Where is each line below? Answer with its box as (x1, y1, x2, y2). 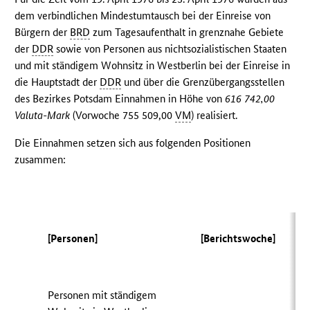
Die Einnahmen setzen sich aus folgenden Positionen (15, 136, 251, 150)
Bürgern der (15, 26, 71, 39)
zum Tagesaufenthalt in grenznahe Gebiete (90, 26, 284, 39)
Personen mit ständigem (48, 289, 157, 302)
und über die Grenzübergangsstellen (121, 75, 285, 89)
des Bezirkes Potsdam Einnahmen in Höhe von (15, 92, 226, 106)
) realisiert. (191, 109, 238, 122)
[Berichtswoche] (201, 232, 276, 246)
